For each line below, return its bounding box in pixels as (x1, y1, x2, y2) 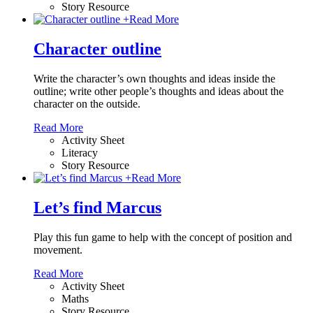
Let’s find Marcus (34, 198, 161, 217)
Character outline (34, 40, 161, 59)
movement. (34, 244, 82, 256)
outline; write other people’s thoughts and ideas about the (34, 85, 284, 98)
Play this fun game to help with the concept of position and (34, 231, 292, 243)
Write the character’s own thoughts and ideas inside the (34, 73, 275, 85)
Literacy (61, 147, 98, 159)
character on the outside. (34, 98, 140, 110)
